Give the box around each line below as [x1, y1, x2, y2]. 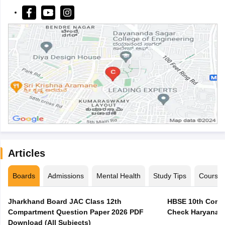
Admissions [47, 172, 84, 180]
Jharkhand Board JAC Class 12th [8, 197, 122, 206]
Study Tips [153, 172, 186, 180]
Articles [8, 148, 45, 159]
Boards [12, 172, 35, 180]
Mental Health [96, 172, 141, 180]
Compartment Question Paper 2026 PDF [8, 208, 144, 216]
